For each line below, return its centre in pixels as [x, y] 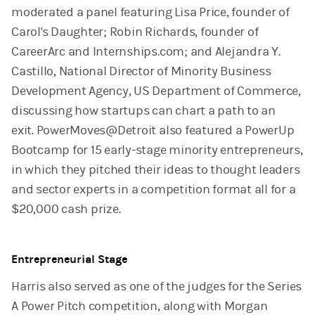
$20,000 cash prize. [66, 209]
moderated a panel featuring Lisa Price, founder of [151, 12]
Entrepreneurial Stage [69, 259]
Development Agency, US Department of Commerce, [156, 91]
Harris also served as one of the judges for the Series [157, 286]
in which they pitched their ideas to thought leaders [156, 169]
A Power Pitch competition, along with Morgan [140, 306]
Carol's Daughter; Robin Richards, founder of [135, 32]
